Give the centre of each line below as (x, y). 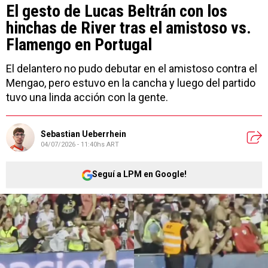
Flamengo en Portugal (79, 44)
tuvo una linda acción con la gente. (87, 97)
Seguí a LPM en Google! (139, 174)
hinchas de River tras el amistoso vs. (129, 28)
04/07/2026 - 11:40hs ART (80, 145)
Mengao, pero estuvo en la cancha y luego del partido (131, 83)
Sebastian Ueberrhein (83, 134)
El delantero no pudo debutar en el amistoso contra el (132, 68)
